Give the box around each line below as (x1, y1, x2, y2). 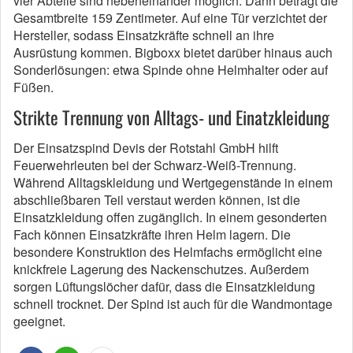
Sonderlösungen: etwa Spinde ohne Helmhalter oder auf (13, 61, 328, 79)
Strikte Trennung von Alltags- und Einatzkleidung (13, 104, 329, 131)
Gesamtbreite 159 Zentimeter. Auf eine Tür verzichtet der (13, 9, 327, 27)
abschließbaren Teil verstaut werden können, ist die (13, 191, 300, 209)
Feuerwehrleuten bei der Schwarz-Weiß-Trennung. (13, 156, 296, 174)
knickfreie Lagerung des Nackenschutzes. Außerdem (13, 260, 309, 278)
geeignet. (13, 312, 65, 330)
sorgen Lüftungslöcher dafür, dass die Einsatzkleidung (13, 277, 315, 295)
